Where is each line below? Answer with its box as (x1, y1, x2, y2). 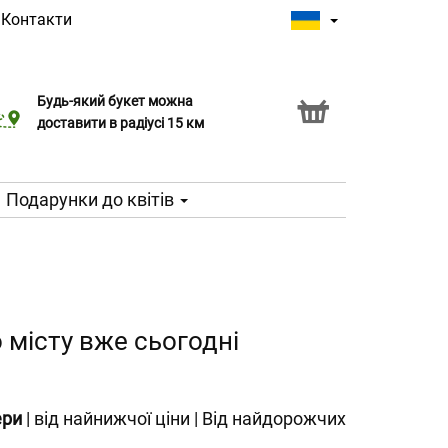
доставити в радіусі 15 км (37, 115, 205, 131)
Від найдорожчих (202, 408, 346, 429)
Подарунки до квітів (6, 189, 178, 210)
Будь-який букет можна (37, 93, 194, 109)
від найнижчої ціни (34, 408, 190, 429)
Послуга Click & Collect (27, 104, 171, 120)
